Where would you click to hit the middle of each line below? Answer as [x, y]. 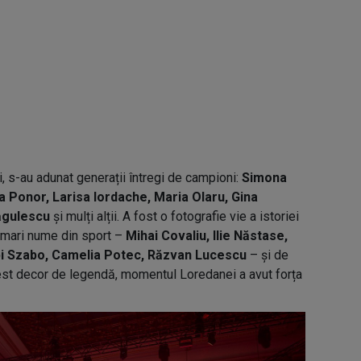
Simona [264, 178]
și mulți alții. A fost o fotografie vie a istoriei [174, 216]
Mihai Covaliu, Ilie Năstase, [207, 236]
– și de [268, 255]
